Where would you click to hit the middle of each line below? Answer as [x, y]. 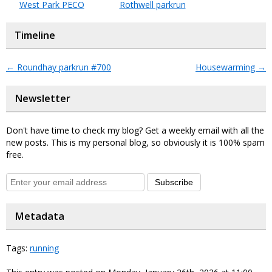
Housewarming [226, 67]
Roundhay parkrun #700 [63, 67]
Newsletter [42, 99]
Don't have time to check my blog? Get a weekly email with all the [135, 131]
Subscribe [174, 182]
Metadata [39, 216]
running [44, 248]
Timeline [35, 36]
